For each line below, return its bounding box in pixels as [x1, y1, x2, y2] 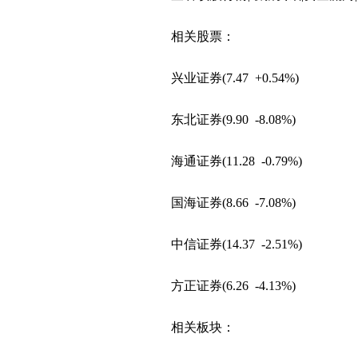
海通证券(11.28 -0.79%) [171, 154, 302, 168]
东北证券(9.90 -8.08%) [171, 113, 296, 126]
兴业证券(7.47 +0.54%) [171, 71, 299, 85]
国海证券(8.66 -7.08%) [171, 196, 296, 209]
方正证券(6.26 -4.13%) [171, 279, 296, 292]
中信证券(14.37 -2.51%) [171, 237, 302, 251]
